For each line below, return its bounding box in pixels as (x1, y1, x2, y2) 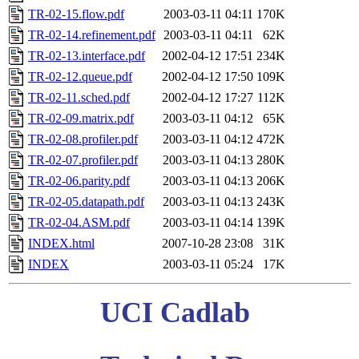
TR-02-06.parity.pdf (28, 174, 130, 188)
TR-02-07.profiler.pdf (28, 153, 138, 167)
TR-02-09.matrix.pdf (28, 111, 134, 126)
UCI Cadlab (100, 296, 250, 329)
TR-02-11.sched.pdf (28, 91, 130, 105)
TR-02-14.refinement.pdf (28, 28, 155, 42)
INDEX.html (28, 236, 95, 251)
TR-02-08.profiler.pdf (28, 132, 138, 147)
